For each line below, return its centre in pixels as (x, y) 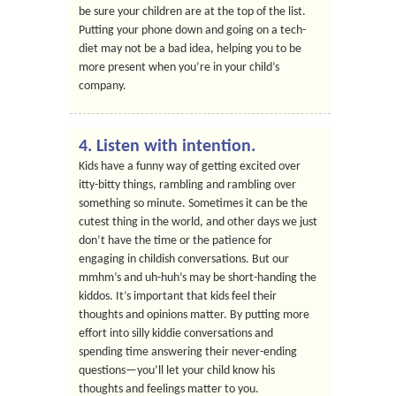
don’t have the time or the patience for (175, 241)
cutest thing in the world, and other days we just (198, 222)
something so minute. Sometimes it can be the (193, 204)
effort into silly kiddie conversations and (176, 334)
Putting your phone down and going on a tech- (192, 30)
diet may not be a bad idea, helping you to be (190, 49)
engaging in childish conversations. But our (184, 259)
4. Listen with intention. (167, 147)
